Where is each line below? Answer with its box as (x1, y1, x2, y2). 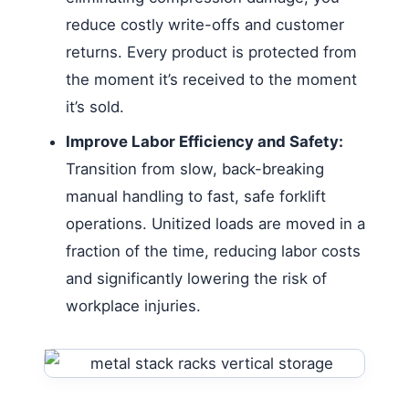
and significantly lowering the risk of (66, 268, 327, 288)
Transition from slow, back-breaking (66, 159, 324, 178)
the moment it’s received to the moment (66, 69, 357, 89)
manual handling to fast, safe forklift (66, 186, 326, 205)
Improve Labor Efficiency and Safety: (66, 131, 343, 151)
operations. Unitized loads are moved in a (66, 214, 365, 233)
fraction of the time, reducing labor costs (66, 241, 361, 260)
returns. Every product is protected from (66, 42, 357, 61)
